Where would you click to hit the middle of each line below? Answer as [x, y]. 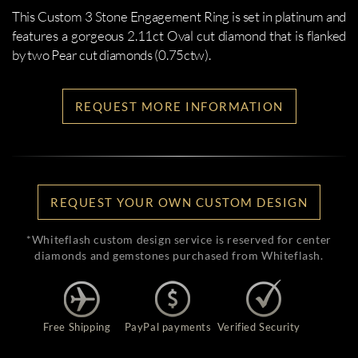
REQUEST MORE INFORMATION [179, 106]
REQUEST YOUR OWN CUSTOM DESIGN [179, 202]
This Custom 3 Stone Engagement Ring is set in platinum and [179, 16]
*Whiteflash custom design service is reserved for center [179, 239]
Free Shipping [77, 327]
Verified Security [259, 327]
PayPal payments [168, 327]
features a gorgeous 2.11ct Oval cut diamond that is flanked [179, 36]
